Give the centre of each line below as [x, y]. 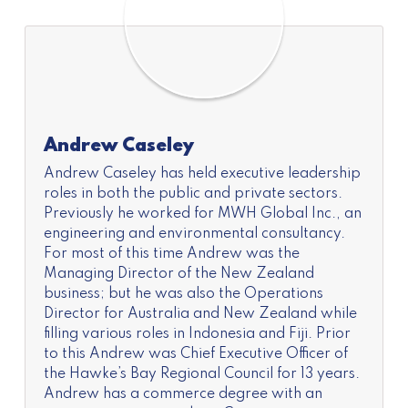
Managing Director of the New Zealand [178, 274]
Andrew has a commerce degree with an [183, 394]
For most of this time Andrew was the [171, 254]
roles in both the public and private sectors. [193, 194]
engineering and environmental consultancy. [194, 234]
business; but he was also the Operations [183, 294]
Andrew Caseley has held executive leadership [202, 174]
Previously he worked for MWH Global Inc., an [202, 214]
